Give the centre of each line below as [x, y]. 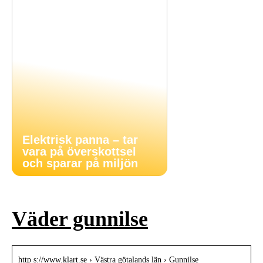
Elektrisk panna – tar [80, 140]
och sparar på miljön [80, 163]
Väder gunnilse [80, 219]
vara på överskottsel [79, 151]
